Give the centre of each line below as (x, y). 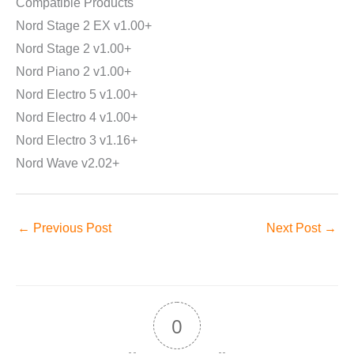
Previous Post (71, 228)
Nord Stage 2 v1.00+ (73, 48)
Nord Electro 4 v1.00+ (77, 117)
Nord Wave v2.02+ (68, 163)
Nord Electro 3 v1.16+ (77, 140)
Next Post (295, 228)
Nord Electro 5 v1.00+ (77, 94)
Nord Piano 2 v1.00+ (73, 71)
